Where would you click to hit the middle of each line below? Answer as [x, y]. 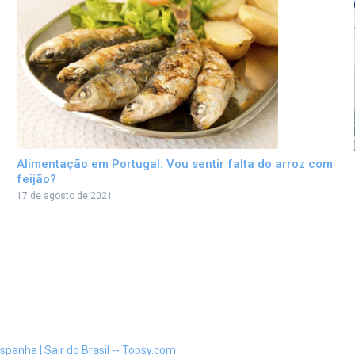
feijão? [36, 179]
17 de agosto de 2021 [64, 196]
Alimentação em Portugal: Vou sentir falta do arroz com [174, 164]
